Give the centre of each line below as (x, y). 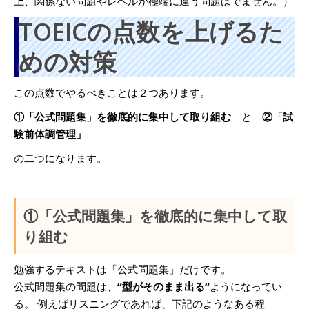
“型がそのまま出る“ (163, 286)
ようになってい (246, 286)
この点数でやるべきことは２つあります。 (112, 92)
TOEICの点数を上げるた (151, 31)
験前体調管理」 (50, 134)
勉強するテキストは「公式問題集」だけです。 (122, 269)
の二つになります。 (60, 158)
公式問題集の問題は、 (66, 286)
